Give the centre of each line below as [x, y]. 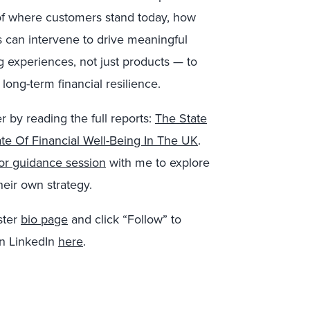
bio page [44, 219]
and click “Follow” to [125, 219]
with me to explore [158, 163]
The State [181, 118]
